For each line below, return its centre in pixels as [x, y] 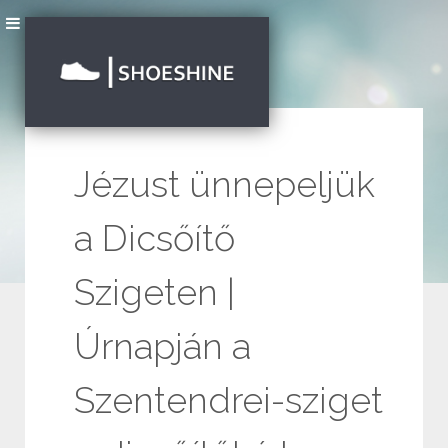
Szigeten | [154, 292]
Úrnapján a [162, 346]
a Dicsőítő [154, 238]
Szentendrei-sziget [228, 400]
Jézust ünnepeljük [224, 184]
